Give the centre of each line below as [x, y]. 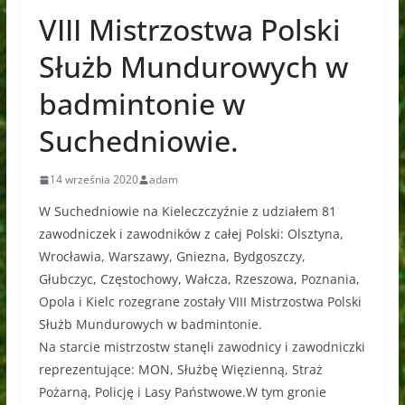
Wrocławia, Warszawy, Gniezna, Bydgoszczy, [172, 256]
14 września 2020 [94, 179]
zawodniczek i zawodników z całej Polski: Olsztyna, [191, 234]
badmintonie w [141, 104]
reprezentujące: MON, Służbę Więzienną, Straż [180, 369]
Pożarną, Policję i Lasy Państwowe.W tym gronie [182, 392]
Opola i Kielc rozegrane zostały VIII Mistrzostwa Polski [200, 301]
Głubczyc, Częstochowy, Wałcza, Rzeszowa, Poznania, [199, 279]
